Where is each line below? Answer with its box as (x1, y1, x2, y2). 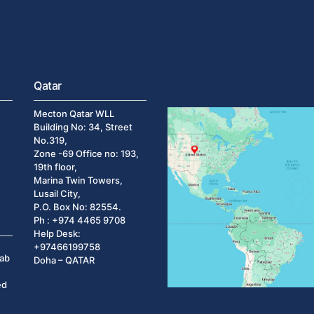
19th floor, (34, 161, 78, 172)
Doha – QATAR (34, 254, 95, 266)
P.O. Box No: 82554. (34, 201, 122, 212)
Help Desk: (34, 228, 81, 239)
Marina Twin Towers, (34, 175, 123, 186)
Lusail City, (34, 188, 81, 199)
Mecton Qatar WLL (34, 108, 115, 119)
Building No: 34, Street (34, 121, 133, 132)
